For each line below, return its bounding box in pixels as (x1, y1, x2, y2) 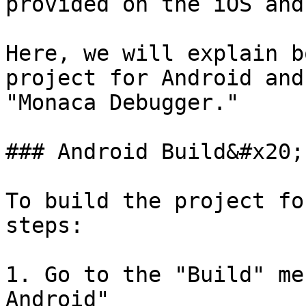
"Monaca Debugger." (5, 90, 239, 115)
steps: (5, 213, 83, 238)
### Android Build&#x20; (5, 139, 304, 164)
